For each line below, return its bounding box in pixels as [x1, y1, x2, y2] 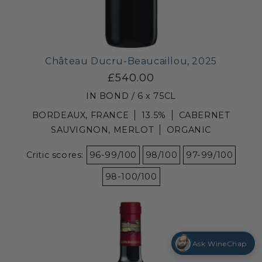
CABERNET [178, 109, 230, 120]
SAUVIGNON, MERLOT [50, 124, 154, 135]
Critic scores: [26, 149, 87, 160]
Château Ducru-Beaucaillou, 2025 [45, 55, 217, 67]
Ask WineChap [192, 239, 247, 248]
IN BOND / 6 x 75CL [86, 90, 176, 101]
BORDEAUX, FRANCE [32, 109, 129, 120]
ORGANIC [166, 124, 211, 135]
